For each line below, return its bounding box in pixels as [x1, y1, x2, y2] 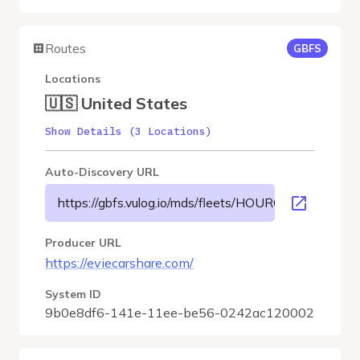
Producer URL [45, 235, 121, 250]
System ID [45, 287, 101, 301]
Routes [45, 40, 86, 56]
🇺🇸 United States [45, 93, 187, 113]
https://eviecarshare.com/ [45, 255, 194, 271]
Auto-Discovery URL [45, 165, 159, 179]
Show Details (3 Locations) [45, 125, 212, 138]
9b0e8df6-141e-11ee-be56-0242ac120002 [45, 305, 314, 321]
